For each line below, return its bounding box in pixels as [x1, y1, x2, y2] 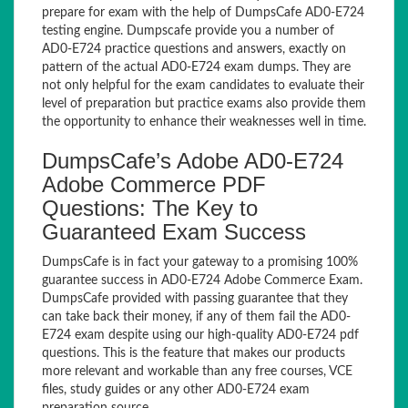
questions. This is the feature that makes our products [42, 347, 345, 360]
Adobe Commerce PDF [42, 172, 266, 197]
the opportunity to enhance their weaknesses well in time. [42, 116, 366, 128]
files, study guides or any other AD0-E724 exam [42, 383, 310, 396]
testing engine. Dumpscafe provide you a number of [42, 25, 334, 37]
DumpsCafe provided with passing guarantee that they [42, 292, 348, 305]
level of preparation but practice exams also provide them [42, 97, 366, 110]
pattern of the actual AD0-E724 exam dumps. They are [42, 61, 351, 74]
